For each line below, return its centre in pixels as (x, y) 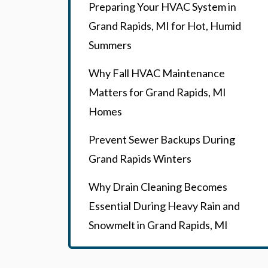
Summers (110, 45)
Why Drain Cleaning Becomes (158, 187)
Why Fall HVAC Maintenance (157, 73)
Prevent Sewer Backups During (162, 139)
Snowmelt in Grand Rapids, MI (158, 225)
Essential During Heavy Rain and (164, 206)
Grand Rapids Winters (140, 159)
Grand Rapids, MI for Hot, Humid (165, 26)
